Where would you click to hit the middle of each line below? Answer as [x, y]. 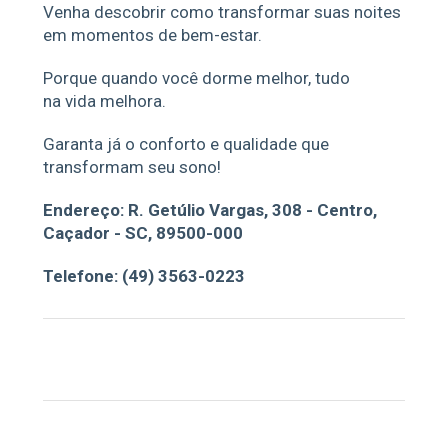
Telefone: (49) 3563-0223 [143, 276]
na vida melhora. [104, 101]
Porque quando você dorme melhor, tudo [196, 78]
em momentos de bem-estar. [152, 35]
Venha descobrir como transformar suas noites [221, 12]
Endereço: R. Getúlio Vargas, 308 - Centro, [209, 210]
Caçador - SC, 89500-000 [142, 233]
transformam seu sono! [131, 167]
